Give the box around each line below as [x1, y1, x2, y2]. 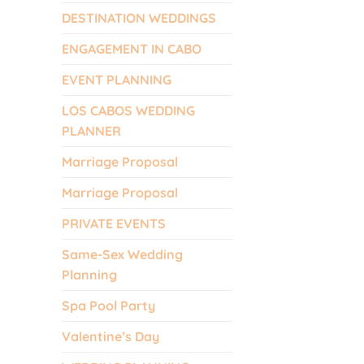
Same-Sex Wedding [62, 245, 183, 262]
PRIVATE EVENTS [62, 214, 166, 232]
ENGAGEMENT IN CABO [62, 40, 201, 57]
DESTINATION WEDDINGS [62, 9, 216, 26]
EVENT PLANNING [62, 71, 171, 88]
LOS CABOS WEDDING [62, 102, 195, 119]
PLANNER [62, 122, 121, 139]
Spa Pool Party [62, 297, 155, 314]
